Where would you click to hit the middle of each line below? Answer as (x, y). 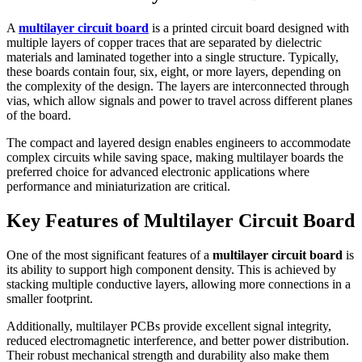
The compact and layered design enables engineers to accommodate (179, 142)
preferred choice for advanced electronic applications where (158, 171)
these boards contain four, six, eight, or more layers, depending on (174, 71)
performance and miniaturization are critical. (118, 186)
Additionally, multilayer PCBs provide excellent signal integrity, (169, 326)
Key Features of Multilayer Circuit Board (181, 220)
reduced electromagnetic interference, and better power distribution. (178, 340)
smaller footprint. (50, 298)
